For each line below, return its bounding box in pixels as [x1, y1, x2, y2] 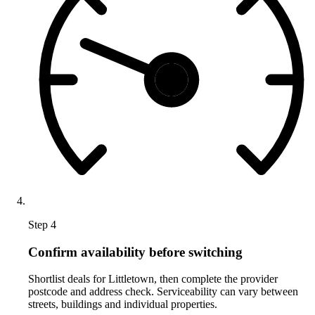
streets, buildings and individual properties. [28, 298, 217, 311]
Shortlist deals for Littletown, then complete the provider [28, 273, 278, 285]
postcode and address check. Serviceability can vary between [28, 285, 298, 298]
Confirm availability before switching [28, 244, 243, 259]
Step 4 [28, 218, 56, 231]
